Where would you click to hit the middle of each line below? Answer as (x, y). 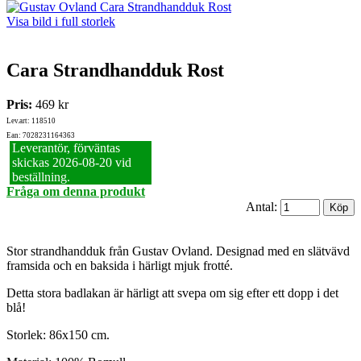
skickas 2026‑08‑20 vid (71, 163)
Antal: (263, 207)
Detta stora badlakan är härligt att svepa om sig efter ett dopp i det (172, 293)
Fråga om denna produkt (76, 192)
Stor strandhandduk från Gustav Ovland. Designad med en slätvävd (178, 251)
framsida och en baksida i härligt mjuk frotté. (120, 266)
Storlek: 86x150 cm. (58, 335)
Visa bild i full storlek (61, 22)
